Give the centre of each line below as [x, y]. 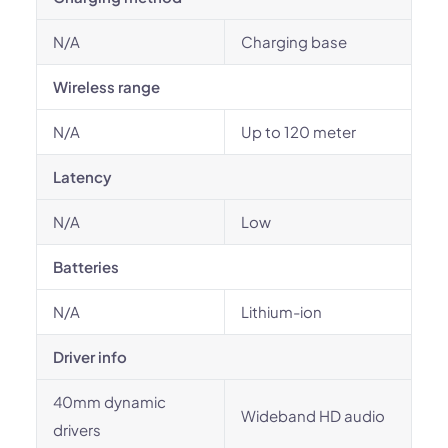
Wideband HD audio [313, 415]
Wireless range [106, 86]
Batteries [86, 266]
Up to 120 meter [298, 131]
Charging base [294, 41]
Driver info [90, 356]
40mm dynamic [109, 401]
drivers [77, 429]
